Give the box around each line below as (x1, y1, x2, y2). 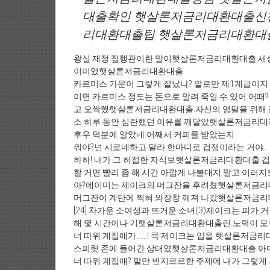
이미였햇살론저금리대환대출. (74, 66, 185, 76)
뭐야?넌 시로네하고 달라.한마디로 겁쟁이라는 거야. (74, 142, 265, 152)
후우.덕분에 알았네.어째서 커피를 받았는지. (74, 130, 236, 139)
